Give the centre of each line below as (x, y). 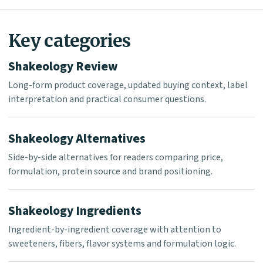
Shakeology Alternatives (77, 139)
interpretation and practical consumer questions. (107, 100)
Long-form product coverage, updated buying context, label (128, 85)
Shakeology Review (63, 67)
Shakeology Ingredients (75, 211)
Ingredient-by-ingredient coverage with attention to (115, 230)
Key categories (70, 41)
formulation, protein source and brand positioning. (110, 172)
